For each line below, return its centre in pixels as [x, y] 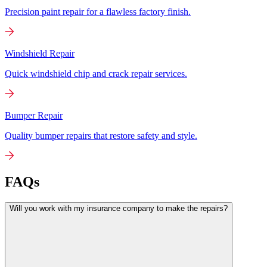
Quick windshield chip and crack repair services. [96, 73]
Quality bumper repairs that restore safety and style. [101, 135]
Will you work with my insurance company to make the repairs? [119, 209]
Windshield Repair [40, 53]
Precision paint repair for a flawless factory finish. [98, 11]
